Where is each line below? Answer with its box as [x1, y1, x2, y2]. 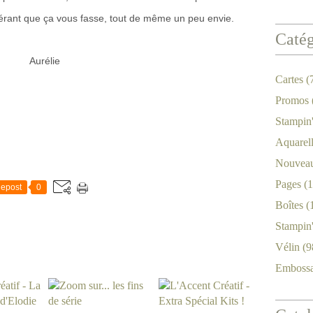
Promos [275, 94, 309, 106]
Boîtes [275, 199, 303, 211]
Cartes [275, 73, 303, 85]
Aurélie [29, 55, 60, 66]
